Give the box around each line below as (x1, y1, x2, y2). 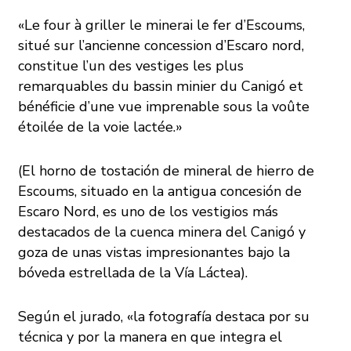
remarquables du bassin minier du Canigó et (18, 77, 304, 96)
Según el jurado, (18, 307, 128, 327)
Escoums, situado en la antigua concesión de (18, 182, 302, 201)
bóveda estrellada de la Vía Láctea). (18, 263, 248, 283)
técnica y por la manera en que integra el (18, 327, 283, 347)
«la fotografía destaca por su (127, 307, 310, 327)
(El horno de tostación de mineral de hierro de (18, 161, 315, 181)
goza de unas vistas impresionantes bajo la (18, 243, 291, 262)
